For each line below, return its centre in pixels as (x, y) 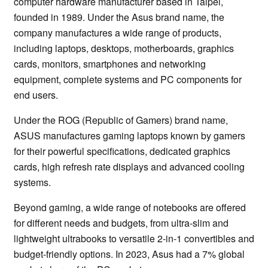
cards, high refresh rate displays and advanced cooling (129, 167)
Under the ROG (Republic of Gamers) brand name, (121, 120)
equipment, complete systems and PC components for (128, 80)
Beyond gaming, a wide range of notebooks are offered (130, 208)
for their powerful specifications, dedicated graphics (122, 151)
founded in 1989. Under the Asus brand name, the (119, 17)
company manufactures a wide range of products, (118, 33)
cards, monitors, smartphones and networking (110, 64)
